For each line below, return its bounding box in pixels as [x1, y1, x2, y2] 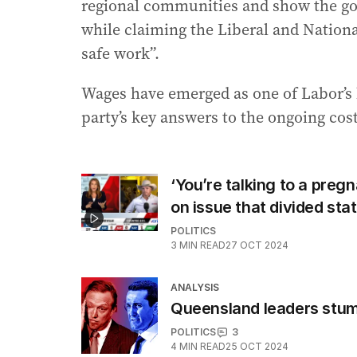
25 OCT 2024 [226, 340, 288, 353]
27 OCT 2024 [226, 239, 288, 252]
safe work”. [81, 42, 159, 65]
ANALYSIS [171, 281, 219, 294]
